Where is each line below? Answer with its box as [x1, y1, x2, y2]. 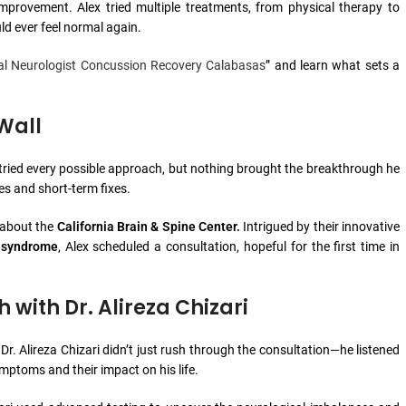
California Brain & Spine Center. [56, 219, 240, 234]
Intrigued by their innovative [239, 219, 401, 234]
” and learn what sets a [266, 58, 401, 72]
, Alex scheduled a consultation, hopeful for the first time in [57, 239, 401, 254]
